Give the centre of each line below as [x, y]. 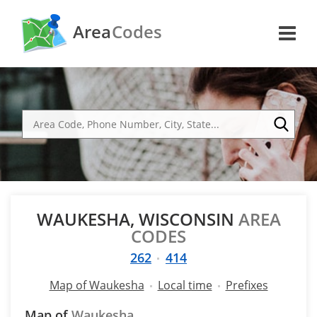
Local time [185, 285]
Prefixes [247, 285]
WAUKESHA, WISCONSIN [137, 219]
